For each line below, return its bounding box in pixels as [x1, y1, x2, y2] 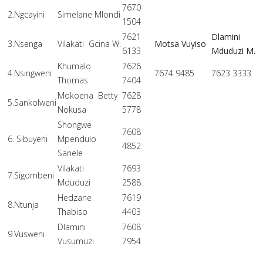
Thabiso [58, 206, 87, 218]
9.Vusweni [8, 228, 45, 240]
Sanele [58, 147, 83, 159]
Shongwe [58, 119, 92, 131]
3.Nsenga [8, 38, 42, 50]
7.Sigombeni [8, 170, 54, 181]
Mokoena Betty [58, 90, 117, 102]
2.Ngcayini [8, 9, 45, 21]
